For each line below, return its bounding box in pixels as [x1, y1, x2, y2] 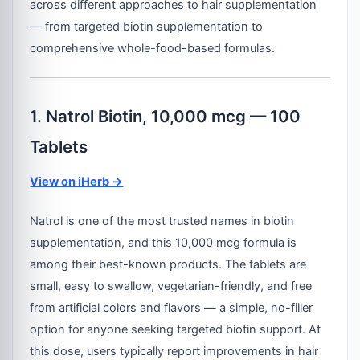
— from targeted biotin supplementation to [30, 19, 264, 35]
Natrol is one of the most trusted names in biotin [30, 214, 295, 229]
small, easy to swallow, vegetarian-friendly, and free [30, 279, 313, 294]
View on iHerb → [30, 174, 124, 190]
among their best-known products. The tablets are [30, 257, 307, 272]
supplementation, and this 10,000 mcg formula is [30, 235, 297, 251]
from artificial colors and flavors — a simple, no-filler [30, 301, 313, 316]
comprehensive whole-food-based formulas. [30, 41, 276, 56]
